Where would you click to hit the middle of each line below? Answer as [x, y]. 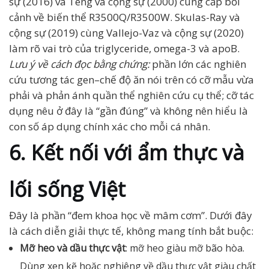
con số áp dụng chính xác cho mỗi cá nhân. [110, 126]
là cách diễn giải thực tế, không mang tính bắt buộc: [131, 231]
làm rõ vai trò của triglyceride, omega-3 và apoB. [124, 48]
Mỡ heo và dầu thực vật [73, 248]
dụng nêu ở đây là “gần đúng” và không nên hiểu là [128, 111]
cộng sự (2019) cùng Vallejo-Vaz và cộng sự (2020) [126, 33]
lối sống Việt [67, 189]
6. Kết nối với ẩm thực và [127, 153]
